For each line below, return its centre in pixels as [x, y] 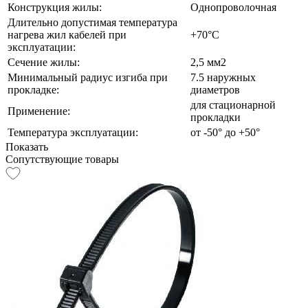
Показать [27, 146]
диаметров [215, 89]
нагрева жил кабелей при [67, 34]
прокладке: [33, 89]
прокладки [216, 117]
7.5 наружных [223, 77]
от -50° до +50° [225, 132]
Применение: [39, 111]
